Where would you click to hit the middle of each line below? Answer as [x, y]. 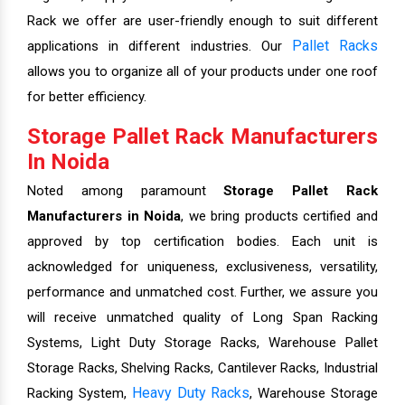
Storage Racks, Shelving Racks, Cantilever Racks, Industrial [202, 368]
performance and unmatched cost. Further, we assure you [202, 292]
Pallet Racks [335, 46]
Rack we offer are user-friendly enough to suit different [202, 21]
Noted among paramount [126, 191]
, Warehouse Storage [314, 394]
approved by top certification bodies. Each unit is [202, 242]
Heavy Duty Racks [191, 393]
